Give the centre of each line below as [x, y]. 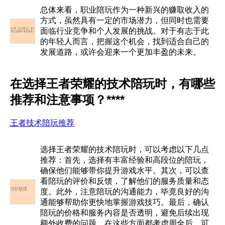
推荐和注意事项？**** [67, 99]
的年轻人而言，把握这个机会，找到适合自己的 [125, 41]
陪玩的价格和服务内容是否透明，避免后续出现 [125, 212]
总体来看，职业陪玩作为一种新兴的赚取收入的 [125, 10]
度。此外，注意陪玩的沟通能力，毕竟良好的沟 [125, 191]
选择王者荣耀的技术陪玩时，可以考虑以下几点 [125, 149]
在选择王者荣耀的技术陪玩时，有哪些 [113, 83]
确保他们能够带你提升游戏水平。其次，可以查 [125, 170]
